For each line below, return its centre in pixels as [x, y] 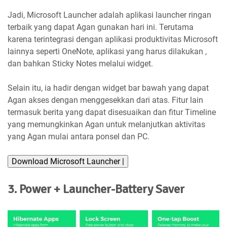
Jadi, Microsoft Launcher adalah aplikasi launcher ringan [109, 15]
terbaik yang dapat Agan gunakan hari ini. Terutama [101, 27]
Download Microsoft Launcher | [68, 162]
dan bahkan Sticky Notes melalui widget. [80, 64]
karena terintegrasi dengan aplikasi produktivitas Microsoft [113, 40]
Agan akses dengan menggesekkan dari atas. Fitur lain [105, 100]
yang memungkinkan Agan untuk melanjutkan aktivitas [106, 125]
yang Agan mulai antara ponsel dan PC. [79, 137]
